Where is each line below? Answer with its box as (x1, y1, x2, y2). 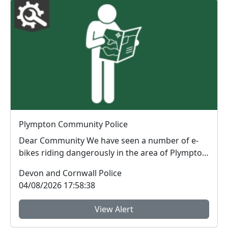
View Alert (95, 203, 133, 215)
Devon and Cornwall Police (19, 167, 122, 179)
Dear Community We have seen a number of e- (19, 134, 198, 146)
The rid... (19, 159, 52, 170)
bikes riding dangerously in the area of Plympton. (19, 147, 209, 158)
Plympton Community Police (19, 118, 128, 130)
